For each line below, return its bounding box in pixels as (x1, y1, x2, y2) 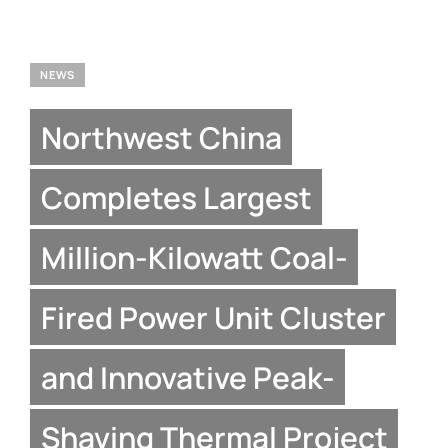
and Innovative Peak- (40, 356, 335, 397)
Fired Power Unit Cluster (40, 296, 386, 337)
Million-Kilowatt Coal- (40, 236, 348, 277)
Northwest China (40, 116, 282, 157)
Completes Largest (40, 176, 312, 217)
